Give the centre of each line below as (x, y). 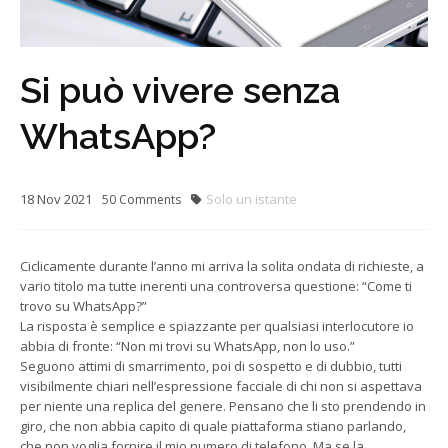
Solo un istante (251, 198)
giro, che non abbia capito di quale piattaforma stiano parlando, (213, 425)
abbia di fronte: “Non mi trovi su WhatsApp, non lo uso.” (187, 345)
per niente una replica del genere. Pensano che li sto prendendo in (223, 405)
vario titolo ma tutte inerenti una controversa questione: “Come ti (216, 285)
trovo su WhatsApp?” (83, 305)
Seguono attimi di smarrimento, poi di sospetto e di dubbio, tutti (211, 365)
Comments (148, 199)
